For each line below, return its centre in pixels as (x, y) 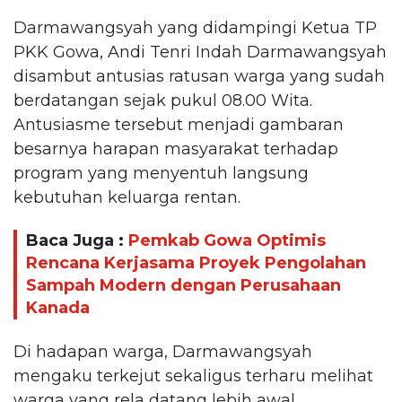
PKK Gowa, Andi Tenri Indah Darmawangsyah (200, 52)
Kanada (58, 308)
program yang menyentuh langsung (161, 173)
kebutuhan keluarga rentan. (127, 197)
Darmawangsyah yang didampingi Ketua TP (195, 27)
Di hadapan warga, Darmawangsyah (163, 351)
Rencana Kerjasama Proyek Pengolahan (196, 263)
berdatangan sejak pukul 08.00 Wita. (163, 100)
